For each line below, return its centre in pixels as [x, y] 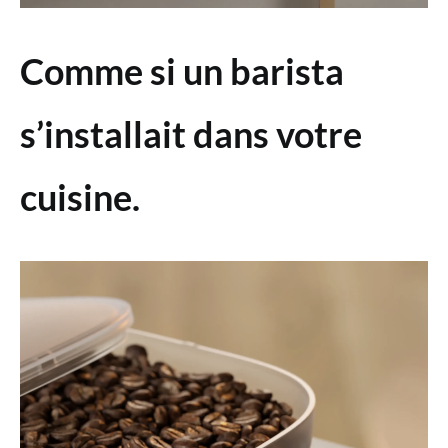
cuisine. [80, 196]
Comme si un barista [182, 70]
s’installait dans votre [191, 133]
